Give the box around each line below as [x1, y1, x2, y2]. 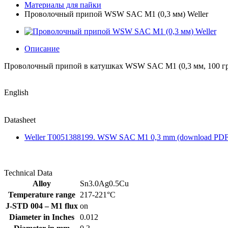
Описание [24, 44, 60, 53]
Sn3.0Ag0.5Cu [80, 179, 129, 188]
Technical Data [4, 168, 52, 177]
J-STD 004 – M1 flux [6, 202, 78, 210]
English [4, 88, 28, 97]
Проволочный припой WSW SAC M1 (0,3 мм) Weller [24, 10, 208, 18]
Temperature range [8, 190, 75, 199]
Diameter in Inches [9, 213, 74, 221]
